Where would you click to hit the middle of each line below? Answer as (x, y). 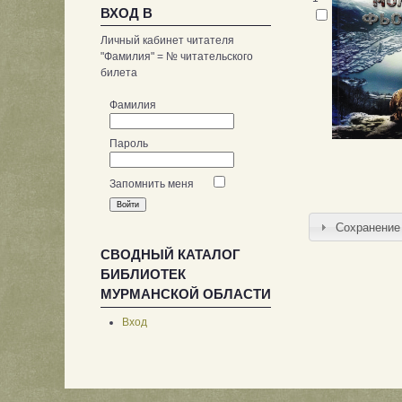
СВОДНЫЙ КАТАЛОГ (170, 255)
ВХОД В (127, 13)
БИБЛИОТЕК (143, 275)
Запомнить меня (152, 184)
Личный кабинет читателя (167, 41)
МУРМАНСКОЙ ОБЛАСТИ (186, 294)
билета (119, 73)
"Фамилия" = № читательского (177, 57)
